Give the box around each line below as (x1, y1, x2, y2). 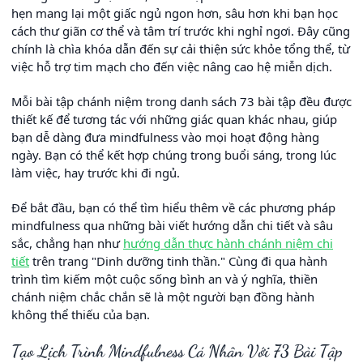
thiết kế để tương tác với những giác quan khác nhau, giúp (11, 110, 337, 127)
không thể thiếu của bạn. (11, 305, 150, 322)
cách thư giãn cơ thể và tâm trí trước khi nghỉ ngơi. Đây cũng (11, 22, 350, 39)
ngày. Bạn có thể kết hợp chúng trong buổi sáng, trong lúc (11, 146, 336, 163)
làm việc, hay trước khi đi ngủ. (11, 164, 180, 181)
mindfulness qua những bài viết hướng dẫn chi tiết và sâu (11, 216, 333, 233)
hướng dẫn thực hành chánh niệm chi (123, 234, 333, 251)
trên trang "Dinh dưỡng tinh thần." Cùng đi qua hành (29, 252, 327, 269)
